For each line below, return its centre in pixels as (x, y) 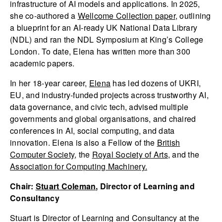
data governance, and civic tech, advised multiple (99, 107)
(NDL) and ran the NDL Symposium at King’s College (107, 40)
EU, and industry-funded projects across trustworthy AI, (109, 95)
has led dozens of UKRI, (156, 83)
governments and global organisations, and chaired (103, 119)
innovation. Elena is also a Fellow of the (83, 143)
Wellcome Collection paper (126, 16)
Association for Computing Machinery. (79, 166)
